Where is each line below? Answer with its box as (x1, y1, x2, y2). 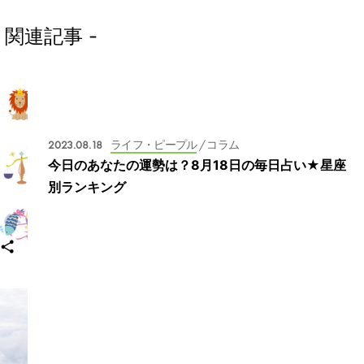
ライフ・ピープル (110, 136, 197, 152)
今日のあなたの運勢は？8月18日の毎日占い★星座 (48, 156, 346, 173)
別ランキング (48, 178, 126, 195)
